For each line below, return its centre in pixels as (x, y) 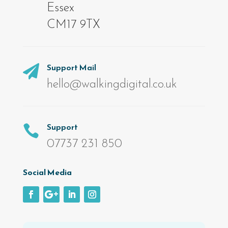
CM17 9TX (73, 25)
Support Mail (71, 67)
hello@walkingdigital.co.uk (112, 85)
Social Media (47, 172)
